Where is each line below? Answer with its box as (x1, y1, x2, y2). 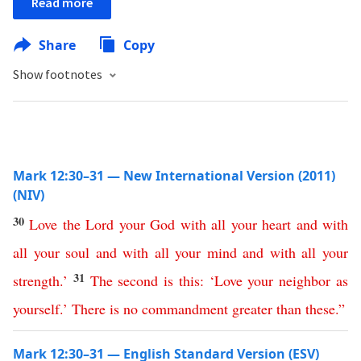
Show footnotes (13, 66, 105, 82)
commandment (142, 299, 228, 318)
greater (232, 299, 272, 318)
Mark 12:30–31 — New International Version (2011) (13, 167, 335, 185)
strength (13, 271, 60, 290)
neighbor (279, 271, 331, 290)
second (118, 271, 159, 290)
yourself (13, 299, 60, 318)
